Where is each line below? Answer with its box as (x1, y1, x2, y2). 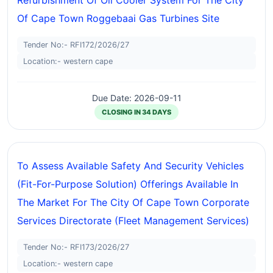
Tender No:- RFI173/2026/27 (23, 243, 129, 252)
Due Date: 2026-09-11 (91, 93, 182, 103)
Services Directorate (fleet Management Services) (17, 214, 249, 227)
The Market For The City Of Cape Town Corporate (17, 196, 249, 208)
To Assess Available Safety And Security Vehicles (17, 160, 244, 172)
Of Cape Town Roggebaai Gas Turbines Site (17, 12, 219, 24)
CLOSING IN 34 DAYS (102, 108, 171, 116)
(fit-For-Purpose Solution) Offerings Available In (17, 178, 238, 190)
